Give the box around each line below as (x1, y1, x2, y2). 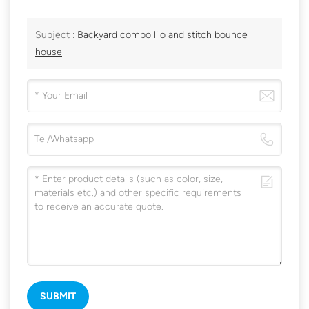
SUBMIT (40, 290, 77, 302)
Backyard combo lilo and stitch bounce (77, 28, 248, 41)
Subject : (35, 28, 77, 41)
